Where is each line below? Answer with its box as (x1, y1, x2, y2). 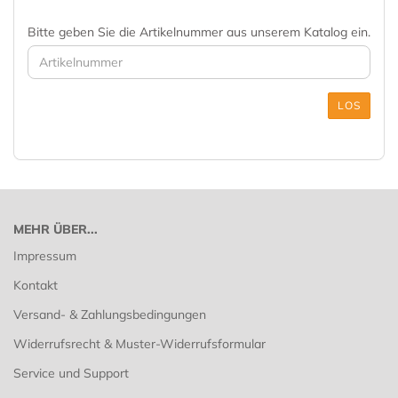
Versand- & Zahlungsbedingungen (13, 306, 206, 322)
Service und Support (13, 365, 129, 381)
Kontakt (13, 277, 58, 293)
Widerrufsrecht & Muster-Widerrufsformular (13, 336, 266, 352)
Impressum (13, 248, 76, 264)
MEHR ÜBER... (13, 221, 98, 237)
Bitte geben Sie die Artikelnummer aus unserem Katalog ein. (28, 24, 370, 40)
